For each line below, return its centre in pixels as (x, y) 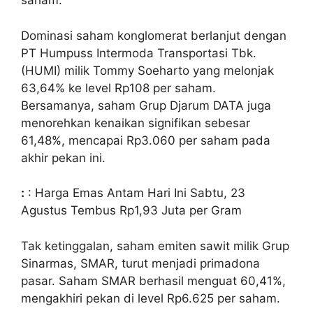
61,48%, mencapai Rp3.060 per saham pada (146, 140)
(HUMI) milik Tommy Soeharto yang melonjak (147, 70)
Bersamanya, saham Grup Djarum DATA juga (146, 105)
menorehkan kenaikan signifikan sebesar (136, 123)
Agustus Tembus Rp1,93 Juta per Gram (131, 211)
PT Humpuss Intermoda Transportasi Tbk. (139, 53)
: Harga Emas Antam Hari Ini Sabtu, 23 (135, 193)
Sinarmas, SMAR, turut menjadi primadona (140, 263)
